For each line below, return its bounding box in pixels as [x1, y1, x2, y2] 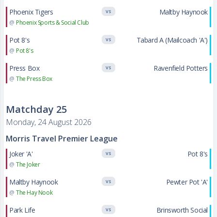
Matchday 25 [6, 103, 67, 116]
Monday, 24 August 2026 [6, 117, 92, 127]
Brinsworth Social [156, 205, 208, 215]
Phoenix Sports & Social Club [16, 18, 89, 27]
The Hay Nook [16, 188, 53, 197]
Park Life [9, 205, 35, 215]
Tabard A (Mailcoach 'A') [136, 35, 208, 45]
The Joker [16, 160, 40, 169]
